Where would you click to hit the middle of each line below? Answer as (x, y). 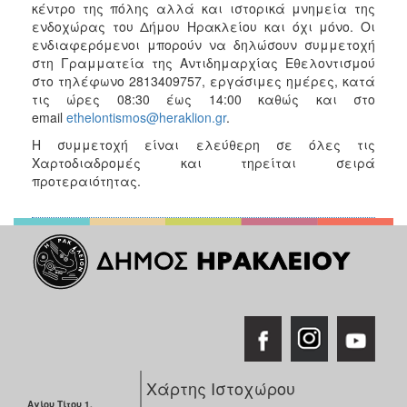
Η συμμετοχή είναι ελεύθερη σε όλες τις (203, 144)
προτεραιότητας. (86, 180)
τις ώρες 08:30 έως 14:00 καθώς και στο (203, 99)
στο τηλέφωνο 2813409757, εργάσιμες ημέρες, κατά (203, 80)
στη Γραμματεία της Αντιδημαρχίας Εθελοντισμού (203, 62)
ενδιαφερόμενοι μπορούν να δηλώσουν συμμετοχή (203, 44)
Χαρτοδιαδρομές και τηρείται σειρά (203, 162)
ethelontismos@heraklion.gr (146, 117)
